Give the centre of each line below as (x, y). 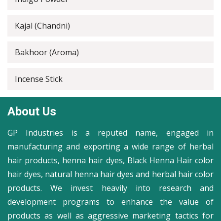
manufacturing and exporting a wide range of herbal (110, 147)
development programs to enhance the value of (110, 202)
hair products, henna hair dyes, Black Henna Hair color (110, 160)
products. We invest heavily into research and (110, 188)
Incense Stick (39, 79)
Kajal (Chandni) (42, 26)
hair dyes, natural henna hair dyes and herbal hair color (110, 174)
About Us (32, 111)
